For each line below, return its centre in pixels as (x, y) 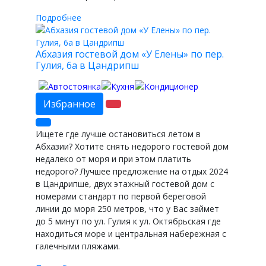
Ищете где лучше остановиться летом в (118, 134)
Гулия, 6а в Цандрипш (87, 65)
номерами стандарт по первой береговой (121, 196)
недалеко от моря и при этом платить (113, 159)
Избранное (69, 104)
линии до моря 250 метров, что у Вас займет (127, 208)
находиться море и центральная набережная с (131, 233)
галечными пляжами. (78, 246)
